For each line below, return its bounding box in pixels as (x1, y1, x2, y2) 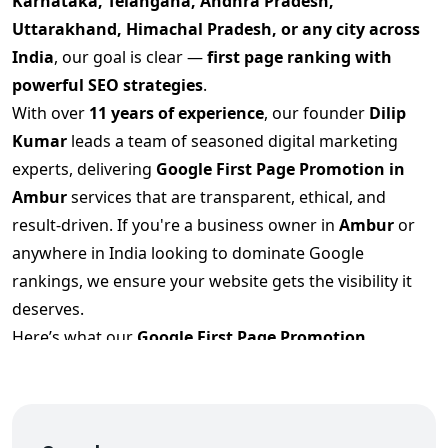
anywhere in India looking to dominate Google (12, 242, 364, 265)
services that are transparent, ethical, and (71, 186, 386, 209)
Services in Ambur (12, 354, 159, 377)
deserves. (12, 298, 84, 321)
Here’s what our (12, 326, 137, 349)
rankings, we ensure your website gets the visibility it (12, 270, 412, 293)
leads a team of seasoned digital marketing (67, 130, 398, 153)
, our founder (264, 102, 369, 125)
